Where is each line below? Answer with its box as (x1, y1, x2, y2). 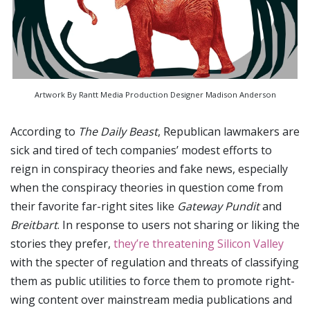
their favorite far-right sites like (10, 199, 177, 215)
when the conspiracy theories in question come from (10, 180, 283, 196)
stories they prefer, (10, 236, 113, 252)
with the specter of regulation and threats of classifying (10, 255, 299, 271)
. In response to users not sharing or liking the (57, 217, 300, 233)
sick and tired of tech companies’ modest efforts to (10, 143, 272, 158)
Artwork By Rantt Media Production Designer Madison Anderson (34, 89, 276, 100)
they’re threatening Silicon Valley (113, 236, 284, 252)
